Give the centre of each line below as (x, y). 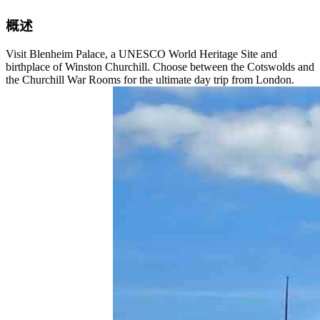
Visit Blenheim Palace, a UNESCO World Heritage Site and (141, 54)
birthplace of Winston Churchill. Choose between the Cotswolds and (160, 66)
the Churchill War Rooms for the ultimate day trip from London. (150, 79)
